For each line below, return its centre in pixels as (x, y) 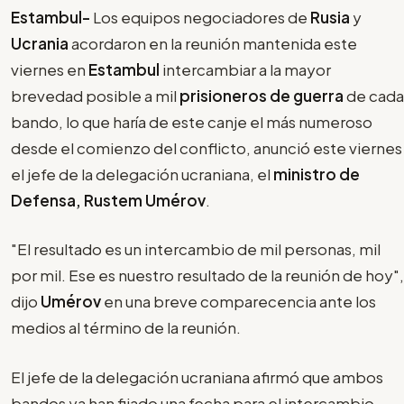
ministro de (317, 174)
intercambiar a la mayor (247, 69)
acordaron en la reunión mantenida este (213, 43)
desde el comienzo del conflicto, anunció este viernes (207, 147)
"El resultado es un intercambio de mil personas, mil (196, 249)
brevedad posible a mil (95, 95)
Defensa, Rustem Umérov (108, 200)
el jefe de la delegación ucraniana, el (142, 174)
